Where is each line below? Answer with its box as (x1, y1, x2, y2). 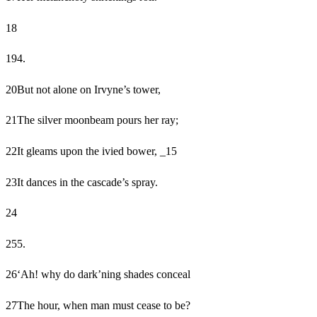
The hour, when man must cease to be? (17, 299, 190, 312)
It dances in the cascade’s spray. (17, 175, 158, 188)
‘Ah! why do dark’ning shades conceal (17, 268, 190, 281)
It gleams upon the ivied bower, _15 (17, 145, 177, 158)
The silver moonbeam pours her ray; (17, 114, 178, 127)
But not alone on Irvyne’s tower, (17, 83, 161, 96)
